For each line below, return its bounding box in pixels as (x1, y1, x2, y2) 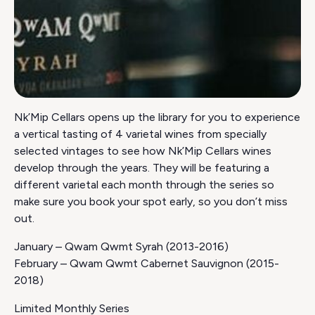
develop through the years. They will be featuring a (14, 161, 269, 175)
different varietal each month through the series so (14, 178, 274, 192)
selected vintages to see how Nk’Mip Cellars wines (14, 144, 271, 158)
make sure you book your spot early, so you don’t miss (14, 195, 288, 209)
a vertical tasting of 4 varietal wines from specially (14, 127, 266, 141)
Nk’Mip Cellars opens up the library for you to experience (14, 110, 300, 124)
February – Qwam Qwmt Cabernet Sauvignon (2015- (14, 257, 279, 271)
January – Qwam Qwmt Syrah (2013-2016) (14, 240, 229, 254)
